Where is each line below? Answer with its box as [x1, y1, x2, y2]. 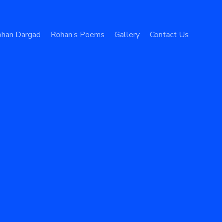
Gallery [114, 29, 140, 40]
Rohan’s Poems [50, 29, 105, 40]
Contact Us [149, 29, 189, 40]
